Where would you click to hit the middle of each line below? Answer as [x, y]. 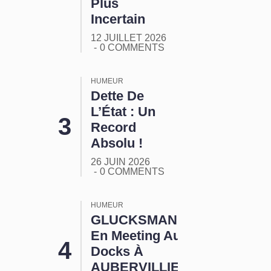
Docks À [117, 252]
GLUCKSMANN [139, 220]
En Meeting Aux [139, 236]
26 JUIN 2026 [120, 162]
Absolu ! [116, 143]
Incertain [118, 19]
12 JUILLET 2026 [128, 38]
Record [113, 128]
